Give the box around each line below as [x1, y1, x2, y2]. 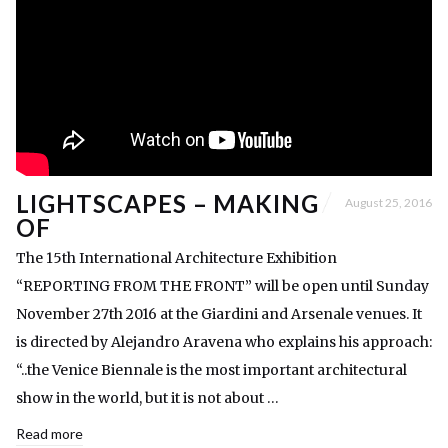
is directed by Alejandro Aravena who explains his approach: [16, 333, 432, 352]
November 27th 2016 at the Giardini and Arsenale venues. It [16, 305, 422, 324]
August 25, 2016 [345, 194, 432, 210]
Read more [16, 425, 83, 443]
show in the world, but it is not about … [16, 389, 279, 408]
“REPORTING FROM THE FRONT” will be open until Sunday [16, 277, 429, 296]
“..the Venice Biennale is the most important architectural [16, 361, 407, 380]
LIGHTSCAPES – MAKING [16, 189, 320, 219]
